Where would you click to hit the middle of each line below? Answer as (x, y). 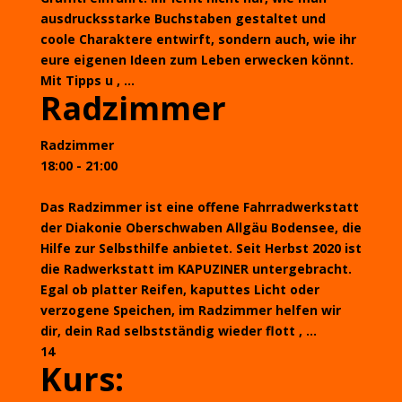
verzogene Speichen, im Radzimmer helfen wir (190, 310)
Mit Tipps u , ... (87, 80)
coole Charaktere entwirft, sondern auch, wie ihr (198, 39)
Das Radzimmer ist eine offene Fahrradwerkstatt (199, 207)
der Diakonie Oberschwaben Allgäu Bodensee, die (201, 227)
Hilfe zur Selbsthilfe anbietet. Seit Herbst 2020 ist (201, 248)
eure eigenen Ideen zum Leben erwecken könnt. (197, 60)
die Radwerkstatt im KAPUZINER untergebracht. (196, 269)
